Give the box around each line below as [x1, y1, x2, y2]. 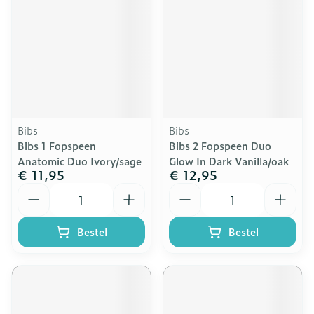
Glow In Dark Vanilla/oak [169, 153, 289, 168]
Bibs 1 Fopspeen [18, 138, 96, 153]
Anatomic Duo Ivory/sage [18, 153, 142, 168]
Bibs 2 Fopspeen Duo [169, 138, 271, 153]
